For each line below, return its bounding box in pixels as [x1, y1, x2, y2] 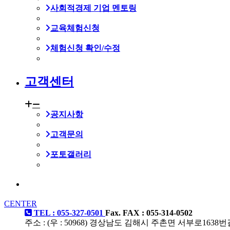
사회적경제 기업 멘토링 [50, 4, 137, 13]
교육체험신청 [50, 24, 100, 33]
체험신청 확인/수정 [50, 44, 120, 53]
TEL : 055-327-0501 [34, 208, 103, 217]
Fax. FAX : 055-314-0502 [105, 208, 193, 217]
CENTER [4, 199, 37, 208]
